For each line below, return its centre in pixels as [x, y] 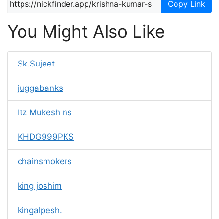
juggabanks [40, 88]
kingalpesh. [40, 210]
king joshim [40, 186]
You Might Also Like [86, 31]
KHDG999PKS [46, 137]
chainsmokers [45, 161]
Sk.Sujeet [36, 64]
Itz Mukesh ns [45, 112]
